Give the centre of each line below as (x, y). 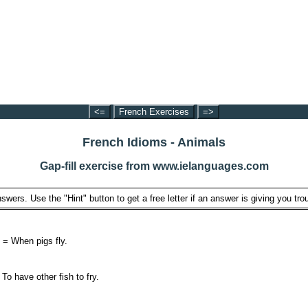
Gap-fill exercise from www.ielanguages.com (154, 166)
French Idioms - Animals (154, 142)
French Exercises (154, 112)
